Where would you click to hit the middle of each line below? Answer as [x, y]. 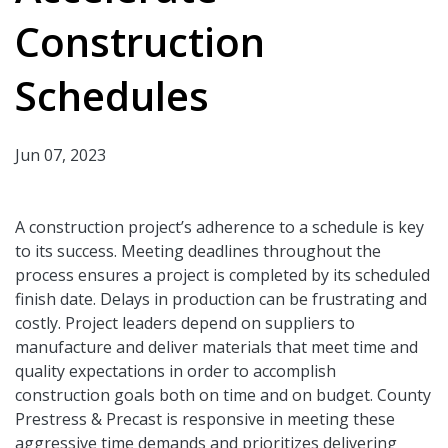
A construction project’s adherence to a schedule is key [219, 226]
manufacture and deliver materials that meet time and [216, 346]
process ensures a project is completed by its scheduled [222, 274]
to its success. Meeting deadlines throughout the [198, 250]
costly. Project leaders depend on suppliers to [185, 322]
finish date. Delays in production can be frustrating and [221, 298]
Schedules [112, 95]
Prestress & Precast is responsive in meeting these [205, 418]
